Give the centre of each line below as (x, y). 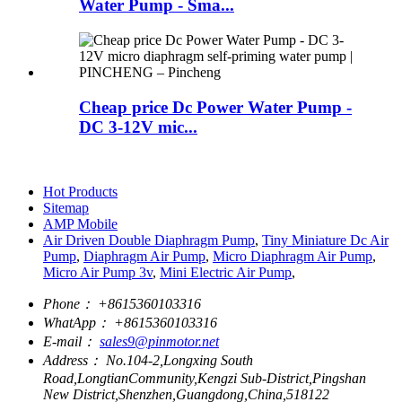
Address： (73, 361)
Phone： (69, 304)
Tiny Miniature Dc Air (325, 240)
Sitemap (66, 208)
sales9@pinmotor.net (159, 342)
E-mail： (70, 342)
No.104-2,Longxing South (179, 361)
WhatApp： (77, 323)
